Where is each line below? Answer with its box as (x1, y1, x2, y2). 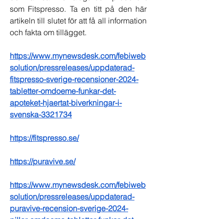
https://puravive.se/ (10, 156, 75, 167)
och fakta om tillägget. (10, 27, 87, 38)
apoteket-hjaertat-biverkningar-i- (10, 98, 122, 108)
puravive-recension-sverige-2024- (10, 203, 128, 214)
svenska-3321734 (10, 109, 72, 120)
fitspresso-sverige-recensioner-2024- (10, 74, 138, 85)
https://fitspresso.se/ (10, 133, 79, 143)
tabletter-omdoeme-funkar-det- (10, 86, 116, 96)
